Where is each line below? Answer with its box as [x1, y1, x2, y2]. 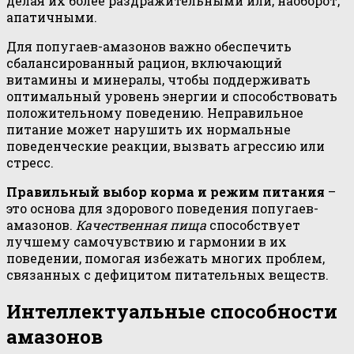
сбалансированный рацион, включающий [6, 54, 282, 71]
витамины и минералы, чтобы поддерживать [6, 70, 311, 88]
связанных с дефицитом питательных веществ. [6, 265, 329, 283]
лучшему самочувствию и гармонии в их [6, 232, 287, 250]
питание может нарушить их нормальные [6, 120, 291, 137]
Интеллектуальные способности [6, 298, 337, 324]
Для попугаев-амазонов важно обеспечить [6, 37, 292, 55]
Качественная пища [76, 216, 206, 233]
